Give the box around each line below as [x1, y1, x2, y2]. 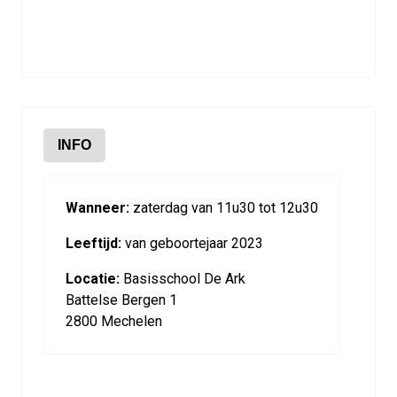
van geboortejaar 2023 [121, 235, 263, 253]
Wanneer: [66, 199, 129, 217]
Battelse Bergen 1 [66, 292, 177, 309]
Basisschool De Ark [120, 270, 245, 288]
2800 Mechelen [66, 313, 162, 331]
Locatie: [66, 270, 120, 288]
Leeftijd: [66, 235, 121, 253]
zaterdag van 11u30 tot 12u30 [129, 199, 318, 217]
